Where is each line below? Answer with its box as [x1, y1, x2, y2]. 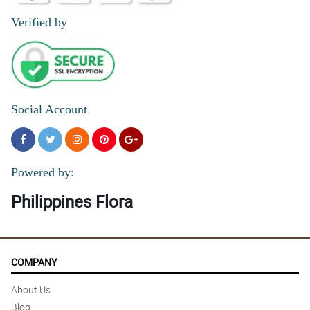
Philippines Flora [11, 190, 133, 213]
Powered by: [11, 165, 74, 180]
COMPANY [11, 255, 57, 269]
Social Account [11, 102, 87, 117]
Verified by [11, 15, 67, 30]
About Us [11, 283, 51, 297]
